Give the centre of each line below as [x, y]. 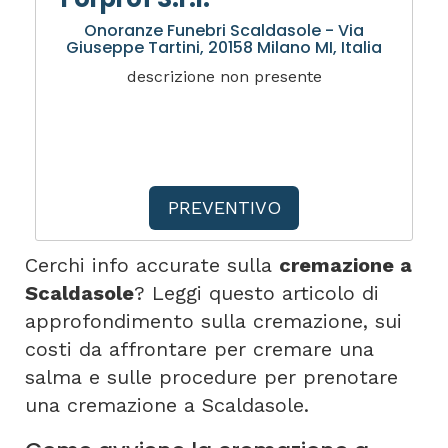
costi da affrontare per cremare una [199, 348]
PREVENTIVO [224, 207]
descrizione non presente [224, 76]
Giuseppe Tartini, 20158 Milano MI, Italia [224, 47]
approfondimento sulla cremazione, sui [213, 320]
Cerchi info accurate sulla [152, 264]
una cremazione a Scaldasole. [167, 404]
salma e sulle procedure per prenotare [211, 376]
